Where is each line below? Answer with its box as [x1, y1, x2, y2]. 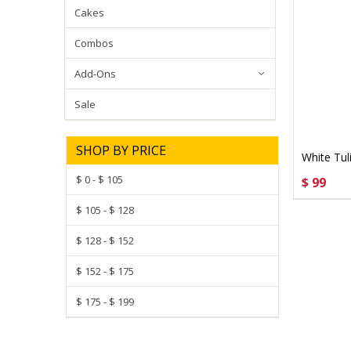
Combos [74, 36, 114, 50]
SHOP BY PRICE [76, 142, 166, 159]
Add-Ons [74, 67, 116, 81]
